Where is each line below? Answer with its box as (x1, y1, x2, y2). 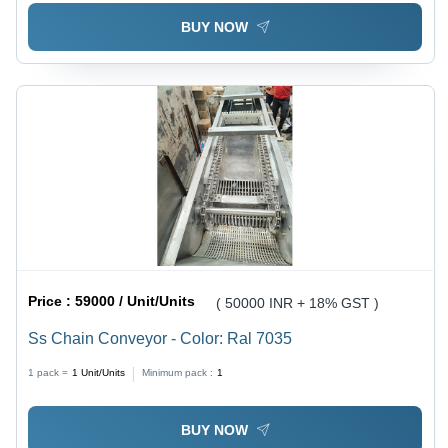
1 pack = (28, 367, 69, 379)
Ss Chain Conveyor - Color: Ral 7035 (28, 330, 293, 348)
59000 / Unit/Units (75, 293, 196, 310)
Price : (28, 293, 76, 310)
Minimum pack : (142, 367, 214, 379)
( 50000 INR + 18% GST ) (216, 295, 380, 312)
